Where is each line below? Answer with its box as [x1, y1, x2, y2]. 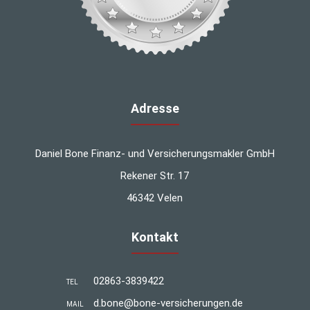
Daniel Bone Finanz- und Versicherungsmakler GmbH [35, 147, 275, 160]
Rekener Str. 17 [120, 169, 190, 182]
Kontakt [131, 229, 179, 244]
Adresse [130, 100, 179, 116]
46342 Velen [127, 191, 183, 204]
